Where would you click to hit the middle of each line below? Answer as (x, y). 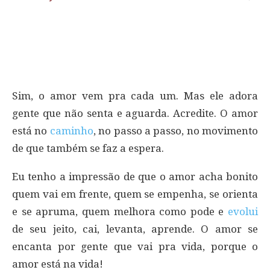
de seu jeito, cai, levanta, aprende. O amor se (135, 229)
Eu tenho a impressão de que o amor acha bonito (135, 176)
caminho (71, 130)
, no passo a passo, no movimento (175, 130)
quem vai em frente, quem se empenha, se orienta (135, 194)
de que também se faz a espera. (88, 148)
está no (31, 130)
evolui (243, 211)
